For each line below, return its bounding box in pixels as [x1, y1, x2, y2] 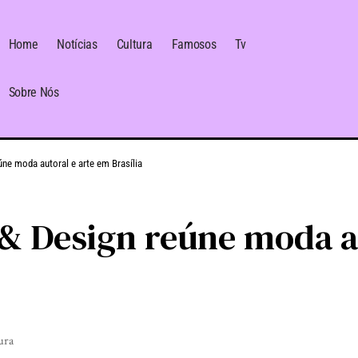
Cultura [116, 37, 153, 53]
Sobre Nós [8, 85, 59, 101]
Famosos [171, 37, 217, 53]
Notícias [57, 37, 97, 53]
